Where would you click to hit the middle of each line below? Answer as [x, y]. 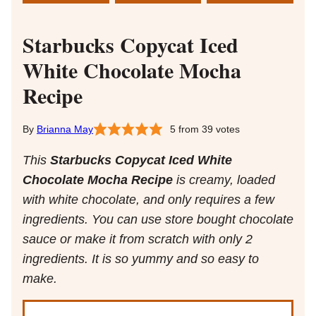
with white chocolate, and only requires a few [148, 200]
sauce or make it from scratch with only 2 [138, 239]
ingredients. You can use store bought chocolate [158, 220]
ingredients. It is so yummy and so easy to [141, 259]
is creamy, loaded [224, 180]
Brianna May [65, 129]
